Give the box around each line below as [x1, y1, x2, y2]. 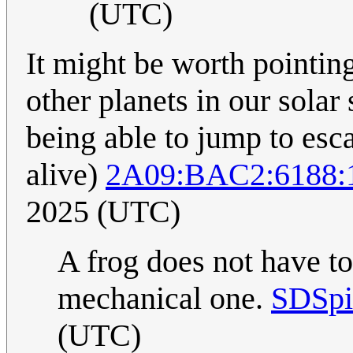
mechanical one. [58, 280, 271, 316]
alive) [26, 156, 106, 192]
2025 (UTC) [26, 193, 180, 229]
